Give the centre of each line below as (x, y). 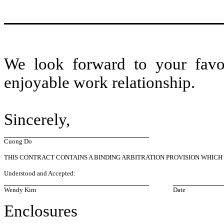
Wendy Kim (20, 189)
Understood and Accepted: (40, 173)
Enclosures (43, 211)
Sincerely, (39, 119)
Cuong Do (18, 141)
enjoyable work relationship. (99, 82)
